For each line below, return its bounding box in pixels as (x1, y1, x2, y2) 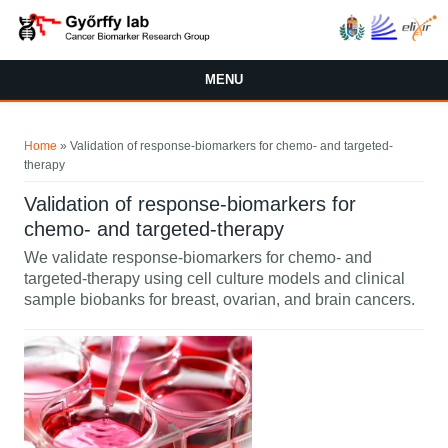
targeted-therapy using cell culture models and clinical (24, 269, 406, 287)
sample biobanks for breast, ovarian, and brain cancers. (24, 290, 416, 308)
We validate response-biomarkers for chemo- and (24, 248, 373, 266)
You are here (4, 117, 140, 145)
